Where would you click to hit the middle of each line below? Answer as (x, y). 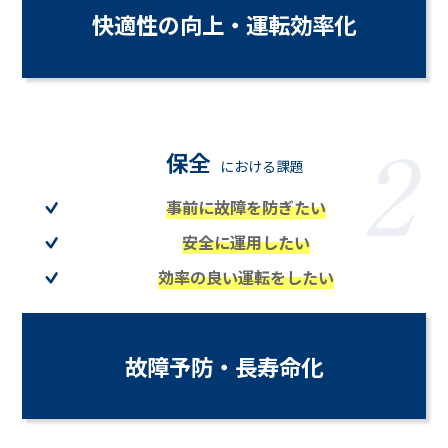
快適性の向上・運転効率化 (224, 24)
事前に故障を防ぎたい (246, 207)
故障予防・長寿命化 (224, 365)
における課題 (262, 166)
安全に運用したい (246, 242)
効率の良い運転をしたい (246, 277)
